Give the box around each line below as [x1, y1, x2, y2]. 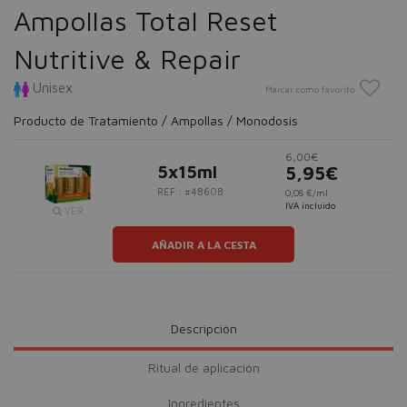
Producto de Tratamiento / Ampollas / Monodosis [14, 113, 298, 128]
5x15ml [157, 162, 218, 182]
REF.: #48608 [157, 185, 224, 197]
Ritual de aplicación [147, 360, 260, 375]
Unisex [29, 80, 73, 95]
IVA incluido [284, 200, 335, 211]
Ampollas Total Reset [14, 5, 278, 36]
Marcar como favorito [264, 84, 354, 94]
